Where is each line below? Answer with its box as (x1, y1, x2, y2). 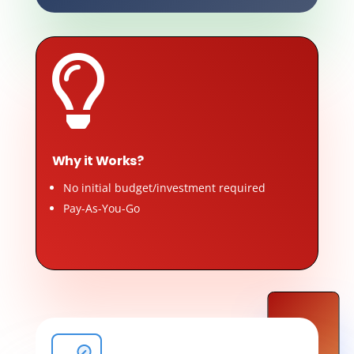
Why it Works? (51, 151, 144, 170)
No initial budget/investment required (62, 179, 265, 195)
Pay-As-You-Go (62, 200, 140, 216)
